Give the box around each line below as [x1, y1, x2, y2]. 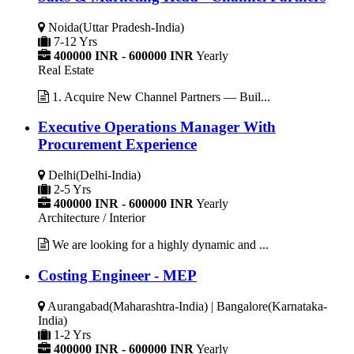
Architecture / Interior [38, 211, 145, 225]
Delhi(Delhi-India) [48, 168, 141, 183]
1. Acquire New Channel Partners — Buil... [49, 89, 270, 104]
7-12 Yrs [54, 34, 97, 48]
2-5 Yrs [54, 183, 91, 197]
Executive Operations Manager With [38, 119, 276, 136]
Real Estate [38, 62, 94, 77]
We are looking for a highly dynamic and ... [49, 238, 269, 252]
